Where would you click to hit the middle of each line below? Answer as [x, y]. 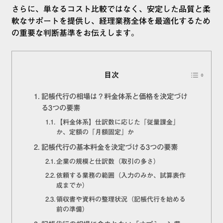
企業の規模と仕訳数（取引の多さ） [108, 162]
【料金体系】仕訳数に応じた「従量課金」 [118, 122]
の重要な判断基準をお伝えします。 [75, 33]
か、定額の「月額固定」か [95, 132]
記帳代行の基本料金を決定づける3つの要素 [109, 147]
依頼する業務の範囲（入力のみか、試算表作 [121, 176]
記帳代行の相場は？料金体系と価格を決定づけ [114, 97]
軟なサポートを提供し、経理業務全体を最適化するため [111, 21]
